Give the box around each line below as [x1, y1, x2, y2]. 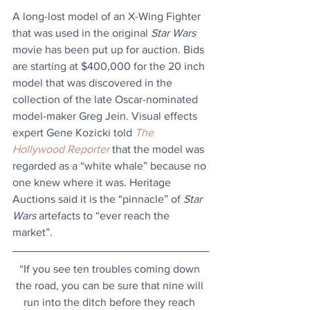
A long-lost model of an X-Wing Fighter [12, 10, 203, 22]
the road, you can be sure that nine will [15, 279, 206, 291]
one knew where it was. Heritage [12, 176, 174, 188]
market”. [12, 226, 53, 238]
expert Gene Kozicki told [12, 126, 135, 138]
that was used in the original [12, 26, 151, 39]
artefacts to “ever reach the [36, 209, 172, 221]
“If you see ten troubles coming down [19, 262, 203, 275]
